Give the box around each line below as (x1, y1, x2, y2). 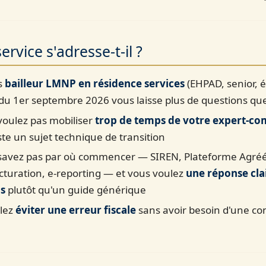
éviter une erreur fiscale (15, 202, 137, 217)
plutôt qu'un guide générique (5, 183, 147, 197)
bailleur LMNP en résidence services (5, 77, 185, 91)
